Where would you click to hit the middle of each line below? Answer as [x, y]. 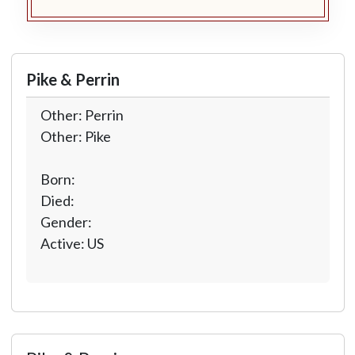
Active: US [72, 243]
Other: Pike [75, 136]
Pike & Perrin [73, 79]
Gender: [67, 222]
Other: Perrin [82, 115]
